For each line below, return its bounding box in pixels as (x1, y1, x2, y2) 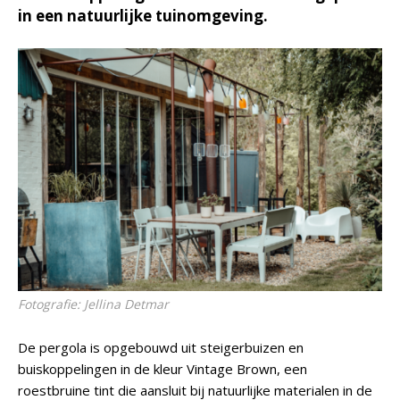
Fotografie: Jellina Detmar (18, 296, 169, 312)
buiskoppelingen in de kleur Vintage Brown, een (18, 360, 307, 378)
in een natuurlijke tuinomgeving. (18, 5, 268, 26)
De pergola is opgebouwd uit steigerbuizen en (18, 338, 304, 356)
